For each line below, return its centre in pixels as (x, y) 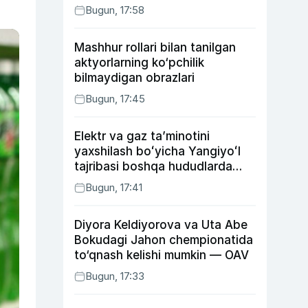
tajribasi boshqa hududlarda (153, 166)
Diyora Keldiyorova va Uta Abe (161, 225)
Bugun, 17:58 (115, 10)
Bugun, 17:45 (115, 99)
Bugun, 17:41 (114, 187)
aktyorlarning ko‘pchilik (139, 63)
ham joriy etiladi (119, 181)
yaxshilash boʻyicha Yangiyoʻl (157, 151)
